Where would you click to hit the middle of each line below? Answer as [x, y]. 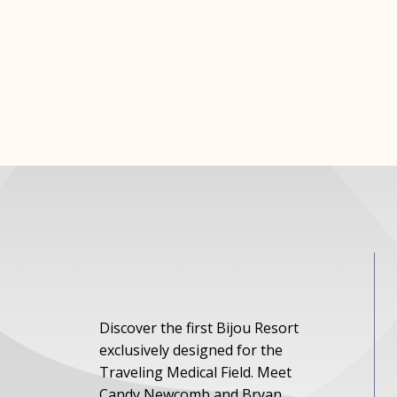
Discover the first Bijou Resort [199, 328]
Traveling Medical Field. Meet [196, 372]
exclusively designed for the [191, 350]
